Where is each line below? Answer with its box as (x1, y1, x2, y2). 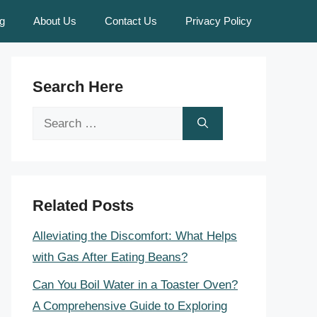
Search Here (33, 78, 123, 96)
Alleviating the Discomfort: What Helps (33, 229, 237, 243)
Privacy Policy (185, 15, 252, 27)
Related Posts (33, 197, 134, 214)
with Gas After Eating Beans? (33, 250, 188, 264)
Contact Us (105, 15, 157, 27)
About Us (33, 15, 76, 27)
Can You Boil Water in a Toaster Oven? (33, 277, 238, 292)
